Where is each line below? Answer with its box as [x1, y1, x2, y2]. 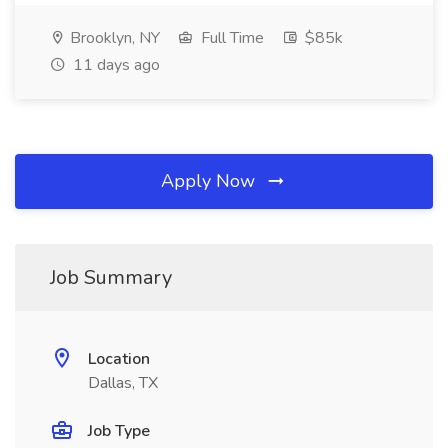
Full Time [197, 27, 264, 49]
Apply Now [161, 169, 260, 193]
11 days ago [69, 54, 160, 76]
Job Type [88, 420, 150, 442]
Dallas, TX [88, 372, 158, 394]
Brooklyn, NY [66, 27, 160, 49]
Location [88, 348, 150, 370]
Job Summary [50, 264, 172, 291]
